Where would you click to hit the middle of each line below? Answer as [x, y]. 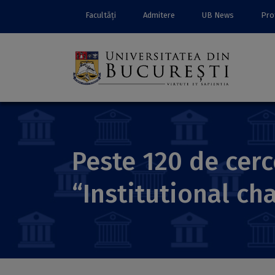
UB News [218, 15]
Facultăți [101, 15]
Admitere [159, 15]
